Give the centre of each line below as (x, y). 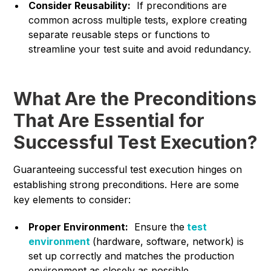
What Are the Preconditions (135, 99)
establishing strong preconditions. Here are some (126, 185)
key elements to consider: (72, 200)
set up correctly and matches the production (132, 256)
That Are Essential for (109, 121)
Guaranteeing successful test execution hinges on (128, 170)
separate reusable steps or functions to (119, 35)
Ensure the (157, 227)
